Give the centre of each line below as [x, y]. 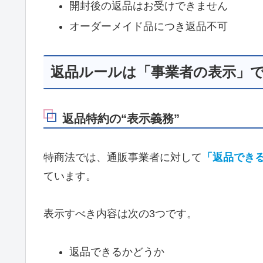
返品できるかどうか [117, 252]
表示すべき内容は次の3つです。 [120, 214]
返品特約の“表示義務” [121, 119]
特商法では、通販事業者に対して [123, 157]
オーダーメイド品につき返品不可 [148, 27]
